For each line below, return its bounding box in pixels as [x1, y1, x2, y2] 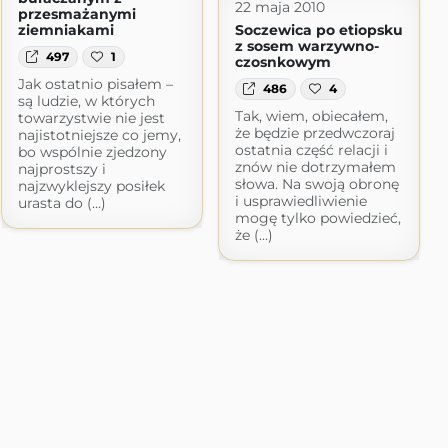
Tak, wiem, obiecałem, [234, 106, 388, 125]
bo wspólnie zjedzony [17, 142, 167, 161]
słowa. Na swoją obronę [234, 174, 399, 193]
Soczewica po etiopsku [234, 20, 403, 39]
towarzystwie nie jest [17, 108, 165, 127]
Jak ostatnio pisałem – [17, 74, 173, 93]
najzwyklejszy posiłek [17, 176, 165, 195]
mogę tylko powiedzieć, [234, 208, 401, 227]
